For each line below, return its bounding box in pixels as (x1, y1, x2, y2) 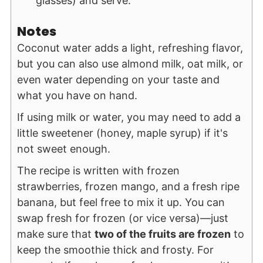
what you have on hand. (16, 89, 140, 102)
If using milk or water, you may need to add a (16, 110, 241, 123)
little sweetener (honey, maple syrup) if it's (16, 126, 228, 139)
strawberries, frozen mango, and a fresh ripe (16, 180, 240, 193)
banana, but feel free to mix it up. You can (16, 195, 225, 208)
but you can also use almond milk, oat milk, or (16, 57, 243, 70)
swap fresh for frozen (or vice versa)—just (16, 211, 228, 224)
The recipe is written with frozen (16, 164, 180, 177)
